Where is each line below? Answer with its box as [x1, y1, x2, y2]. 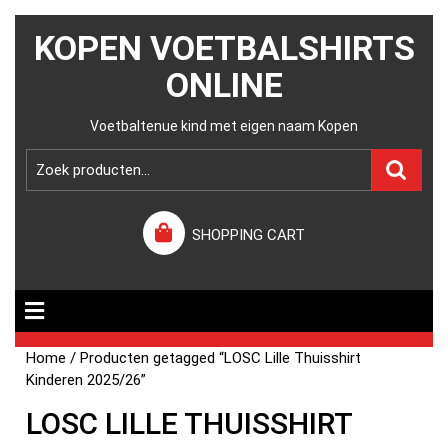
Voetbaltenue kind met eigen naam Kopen [90, 118, 358, 134]
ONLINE [165, 65, 283, 105]
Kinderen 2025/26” [26, 371, 147, 389]
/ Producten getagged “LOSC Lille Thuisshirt [66, 349, 362, 367]
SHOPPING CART [192, 226, 306, 244]
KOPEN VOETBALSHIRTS [33, 28, 415, 68]
